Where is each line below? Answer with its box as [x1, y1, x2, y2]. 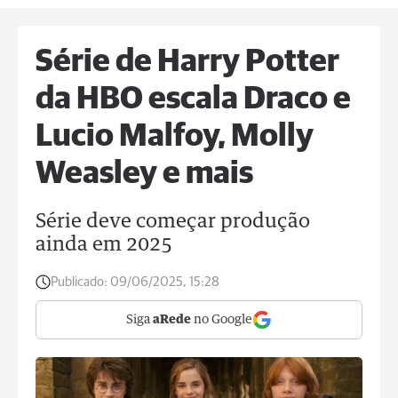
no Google [191, 314, 252, 326]
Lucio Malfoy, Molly [36, 121, 314, 153]
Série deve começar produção [36, 212, 310, 232]
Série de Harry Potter [36, 46, 339, 78]
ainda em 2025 [36, 235, 172, 255]
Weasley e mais [36, 158, 253, 190]
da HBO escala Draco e [36, 84, 351, 115]
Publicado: [51, 275, 107, 289]
